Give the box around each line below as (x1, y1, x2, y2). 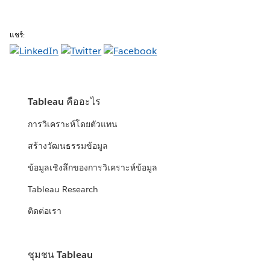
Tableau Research (28, 184, 99, 195)
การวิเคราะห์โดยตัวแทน (28, 119, 118, 130)
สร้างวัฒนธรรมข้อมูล (28, 140, 108, 152)
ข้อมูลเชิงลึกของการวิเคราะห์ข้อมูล (28, 162, 158, 174)
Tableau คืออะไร (28, 95, 101, 108)
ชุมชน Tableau (28, 248, 93, 262)
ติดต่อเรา (28, 206, 62, 217)
